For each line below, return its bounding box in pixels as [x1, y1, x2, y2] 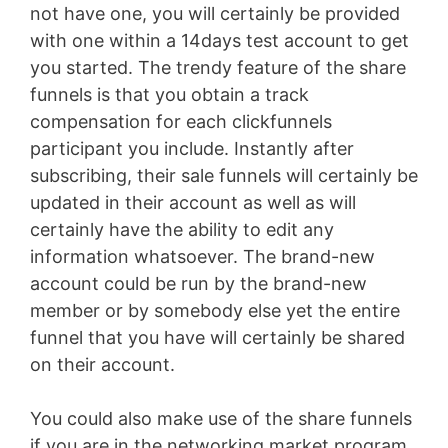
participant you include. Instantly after [30, 138, 354, 160]
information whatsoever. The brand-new [30, 246, 375, 268]
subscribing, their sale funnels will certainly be [30, 165, 418, 187]
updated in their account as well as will [30, 192, 356, 214]
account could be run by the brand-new [30, 273, 367, 295]
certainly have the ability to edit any [30, 219, 334, 241]
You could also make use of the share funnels [30, 408, 412, 430]
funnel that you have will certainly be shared [30, 327, 405, 349]
